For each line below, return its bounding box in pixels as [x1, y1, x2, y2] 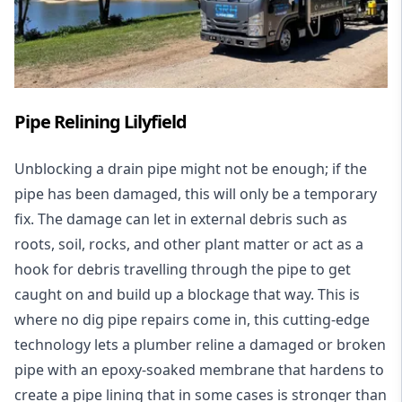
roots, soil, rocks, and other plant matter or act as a [14, 233, 363, 254]
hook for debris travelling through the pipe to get [14, 258, 351, 279]
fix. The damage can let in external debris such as [14, 208, 347, 229]
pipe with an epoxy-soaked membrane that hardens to [14, 359, 384, 380]
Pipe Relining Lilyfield [14, 109, 187, 134]
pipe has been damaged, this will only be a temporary [14, 183, 377, 204]
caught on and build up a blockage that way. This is [14, 284, 360, 304]
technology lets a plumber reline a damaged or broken [14, 334, 386, 354]
